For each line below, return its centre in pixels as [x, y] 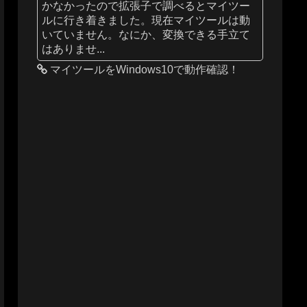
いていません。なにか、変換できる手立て [146, 34]
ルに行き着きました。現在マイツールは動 [146, 20]
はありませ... [73, 48]
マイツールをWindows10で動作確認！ [143, 69]
